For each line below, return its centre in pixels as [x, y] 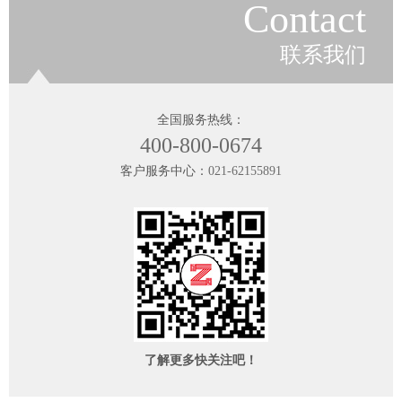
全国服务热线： [201, 119]
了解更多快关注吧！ [201, 360]
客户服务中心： [164, 170]
